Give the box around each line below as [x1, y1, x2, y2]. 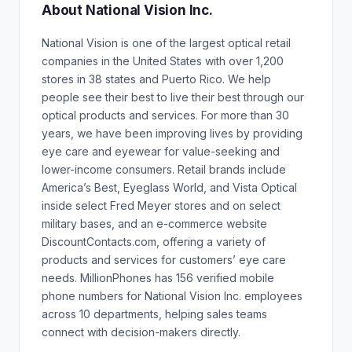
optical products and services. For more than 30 [42, 108, 289, 122]
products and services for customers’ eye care [42, 253, 286, 266]
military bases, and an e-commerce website [42, 217, 267, 230]
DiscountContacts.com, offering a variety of [42, 235, 266, 248]
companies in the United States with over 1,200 [42, 54, 284, 68]
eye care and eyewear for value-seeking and [42, 145, 280, 158]
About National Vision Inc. [42, 2, 213, 18]
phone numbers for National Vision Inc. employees [42, 289, 302, 302]
